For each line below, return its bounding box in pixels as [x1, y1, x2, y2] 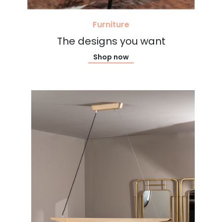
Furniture [93, 19, 129, 31]
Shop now [93, 52, 129, 62]
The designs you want [56, 34, 166, 49]
